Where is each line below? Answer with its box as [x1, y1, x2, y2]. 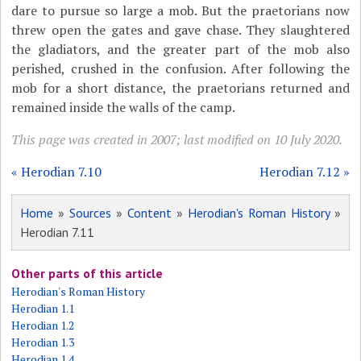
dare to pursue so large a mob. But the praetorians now [11, 2, 350, 19]
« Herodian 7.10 [11, 163, 102, 180]
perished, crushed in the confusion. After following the [11, 60, 350, 77]
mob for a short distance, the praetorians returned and [11, 79, 350, 97]
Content [127, 205, 172, 221]
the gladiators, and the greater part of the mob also [11, 40, 350, 58]
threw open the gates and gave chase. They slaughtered [11, 21, 350, 39]
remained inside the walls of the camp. [11, 98, 236, 116]
